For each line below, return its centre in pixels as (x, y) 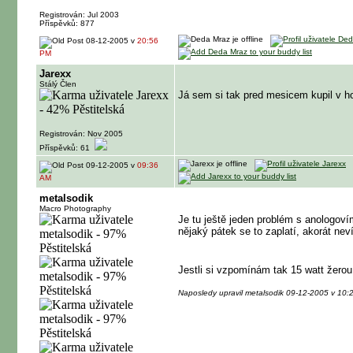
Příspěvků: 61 (67, 148)
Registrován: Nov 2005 (81, 134)
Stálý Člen (58, 84)
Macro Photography (75, 208)
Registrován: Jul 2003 (79, 15)
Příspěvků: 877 (68, 23)
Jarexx (55, 74)
